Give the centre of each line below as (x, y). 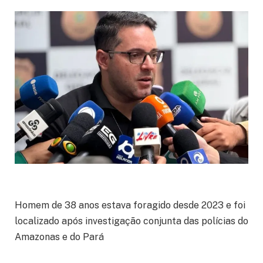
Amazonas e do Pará (59, 237)
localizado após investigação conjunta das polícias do (131, 221)
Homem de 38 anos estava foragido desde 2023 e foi (130, 205)
